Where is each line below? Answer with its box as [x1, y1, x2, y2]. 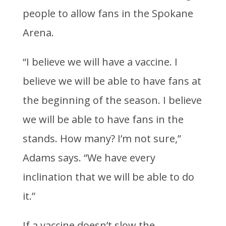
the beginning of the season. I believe [22, 93, 202, 107]
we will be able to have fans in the [22, 112, 184, 127]
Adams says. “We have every [22, 151, 155, 165]
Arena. [22, 26, 54, 40]
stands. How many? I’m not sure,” [22, 132, 181, 146]
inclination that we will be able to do [22, 170, 194, 184]
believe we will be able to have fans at [22, 74, 201, 88]
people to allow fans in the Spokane [22, 7, 193, 21]
